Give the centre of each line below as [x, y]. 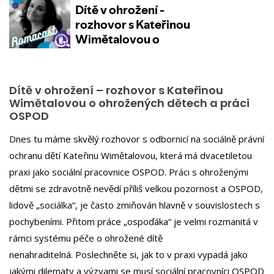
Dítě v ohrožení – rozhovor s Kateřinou [116, 90]
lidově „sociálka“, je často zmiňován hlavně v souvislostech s [135, 205]
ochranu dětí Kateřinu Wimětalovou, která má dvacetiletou [131, 155]
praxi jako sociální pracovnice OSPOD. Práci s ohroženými [129, 172]
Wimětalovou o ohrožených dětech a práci [129, 103]
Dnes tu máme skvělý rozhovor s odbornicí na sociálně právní [137, 139]
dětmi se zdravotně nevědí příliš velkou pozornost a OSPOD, [136, 188]
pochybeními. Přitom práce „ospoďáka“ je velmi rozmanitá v [134, 221]
